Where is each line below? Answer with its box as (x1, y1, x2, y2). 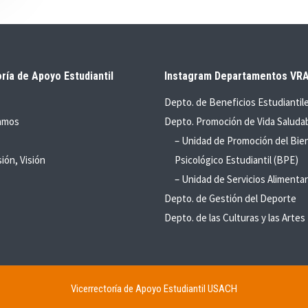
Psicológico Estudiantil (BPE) (175, 153, 298, 166)
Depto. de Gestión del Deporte (164, 192, 296, 205)
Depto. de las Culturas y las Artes (164, 211, 305, 224)
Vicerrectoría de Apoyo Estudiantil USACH (71, 283, 237, 295)
